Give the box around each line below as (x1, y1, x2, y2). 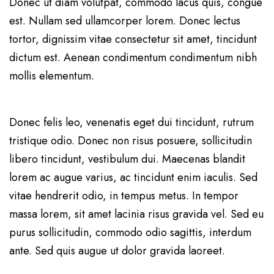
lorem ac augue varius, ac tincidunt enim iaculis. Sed (9, 169, 257, 186)
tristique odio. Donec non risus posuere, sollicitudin (9, 133, 252, 149)
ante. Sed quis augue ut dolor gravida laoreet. (9, 243, 225, 259)
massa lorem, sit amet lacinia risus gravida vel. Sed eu (9, 206, 264, 223)
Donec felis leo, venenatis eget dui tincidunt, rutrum (9, 114, 254, 131)
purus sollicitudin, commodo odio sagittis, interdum (9, 224, 251, 241)
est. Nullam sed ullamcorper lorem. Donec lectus (9, 13, 240, 29)
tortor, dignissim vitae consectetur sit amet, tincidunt (9, 31, 257, 48)
